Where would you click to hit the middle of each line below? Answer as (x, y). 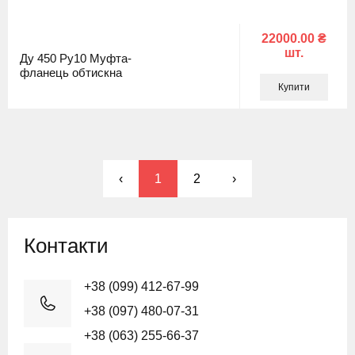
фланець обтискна (71, 73)
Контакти (66, 245)
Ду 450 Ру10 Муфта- (76, 59)
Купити (294, 87)
